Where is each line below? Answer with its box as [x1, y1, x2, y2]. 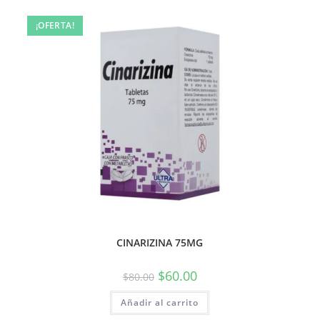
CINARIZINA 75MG [116, 236, 204, 249]
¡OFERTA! [35, 19, 74, 31]
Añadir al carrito [121, 296, 199, 309]
